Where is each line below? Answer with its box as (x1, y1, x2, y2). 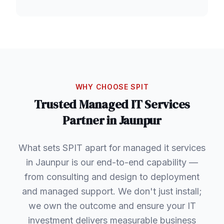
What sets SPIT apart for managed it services (18, 142, 205, 153)
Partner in (62, 112, 119, 129)
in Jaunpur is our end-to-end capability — (26, 157, 198, 168)
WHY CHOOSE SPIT (75, 82, 149, 91)
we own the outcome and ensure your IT (28, 200, 196, 211)
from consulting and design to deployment (24, 171, 199, 182)
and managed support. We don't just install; (22, 186, 202, 197)
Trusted (33, 96, 79, 113)
